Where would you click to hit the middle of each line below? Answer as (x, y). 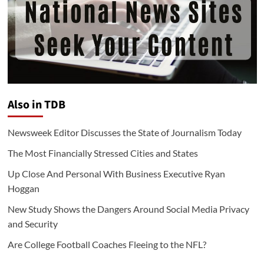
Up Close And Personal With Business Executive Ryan (116, 174)
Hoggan (23, 189)
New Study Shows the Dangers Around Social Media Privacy (128, 209)
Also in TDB (36, 105)
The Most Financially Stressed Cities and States (103, 153)
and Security (32, 224)
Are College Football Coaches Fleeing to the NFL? (107, 245)
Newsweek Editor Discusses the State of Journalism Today (124, 133)
